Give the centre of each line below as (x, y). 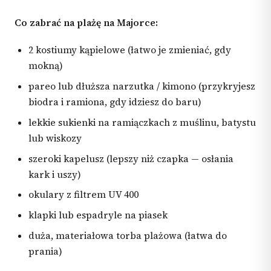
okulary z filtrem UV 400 (84, 195)
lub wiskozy (55, 138)
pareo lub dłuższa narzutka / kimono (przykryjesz (142, 87)
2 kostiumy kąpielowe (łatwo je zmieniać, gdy (130, 50)
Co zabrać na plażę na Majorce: (86, 22)
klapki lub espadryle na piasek (98, 215)
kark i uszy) (55, 174)
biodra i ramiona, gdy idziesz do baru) (115, 102)
